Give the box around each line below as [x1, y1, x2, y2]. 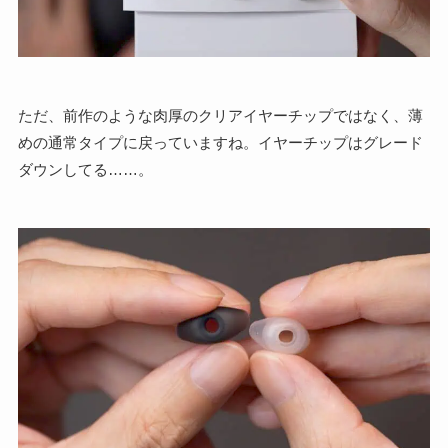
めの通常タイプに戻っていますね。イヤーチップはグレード [17, 133, 423, 151]
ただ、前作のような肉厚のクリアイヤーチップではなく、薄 [17, 106, 423, 124]
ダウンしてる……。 [17, 160, 153, 178]
